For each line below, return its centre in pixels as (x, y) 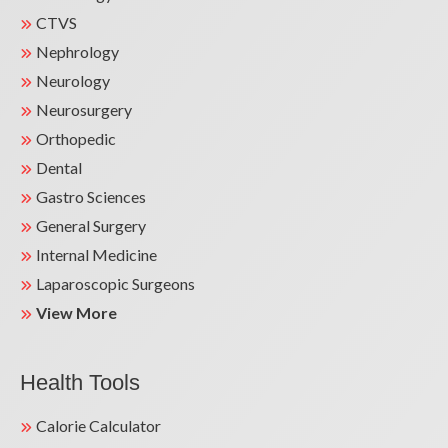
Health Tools (80, 382)
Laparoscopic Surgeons (115, 283)
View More (76, 312)
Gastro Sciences (91, 196)
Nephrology (77, 51)
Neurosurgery (84, 109)
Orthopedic (76, 138)
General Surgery (91, 225)
